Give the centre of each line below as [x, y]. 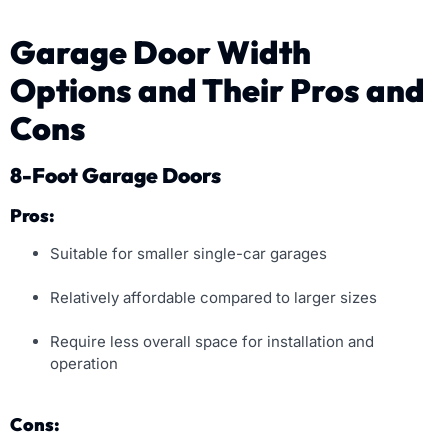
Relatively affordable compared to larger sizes [213, 298]
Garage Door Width [160, 52]
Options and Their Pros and [217, 90]
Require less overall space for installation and [212, 342]
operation [84, 364]
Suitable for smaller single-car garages [188, 254]
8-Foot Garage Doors [115, 175]
